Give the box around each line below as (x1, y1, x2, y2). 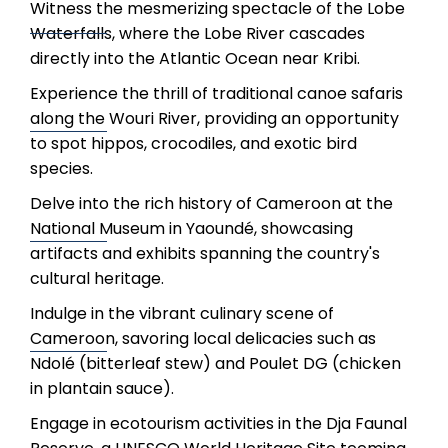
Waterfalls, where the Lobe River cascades (30, 22, 365, 45)
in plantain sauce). (30, 377, 174, 400)
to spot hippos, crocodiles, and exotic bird (30, 132, 357, 155)
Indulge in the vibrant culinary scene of (30, 302, 334, 325)
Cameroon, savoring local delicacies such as (30, 327, 376, 350)
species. (30, 157, 93, 180)
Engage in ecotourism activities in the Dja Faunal (30, 412, 407, 435)
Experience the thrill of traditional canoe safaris (30, 82, 403, 105)
